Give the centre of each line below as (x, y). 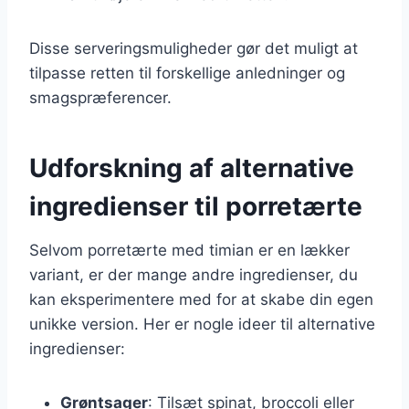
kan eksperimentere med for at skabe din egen (201, 299)
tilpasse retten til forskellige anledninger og (187, 73)
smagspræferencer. (100, 97)
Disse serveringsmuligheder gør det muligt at (194, 48)
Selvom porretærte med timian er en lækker (189, 250)
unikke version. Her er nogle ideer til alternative (202, 324)
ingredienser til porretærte (196, 206)
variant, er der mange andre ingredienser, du (194, 274)
